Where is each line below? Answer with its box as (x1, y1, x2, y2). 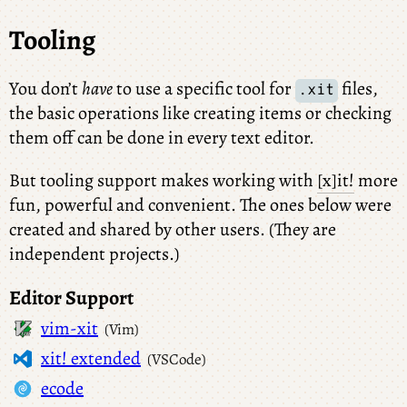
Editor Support (9, 283, 134, 312)
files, (337, 75, 378, 101)
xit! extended (41, 346, 141, 372)
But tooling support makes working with (9, 167, 317, 193)
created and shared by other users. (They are (9, 216, 336, 242)
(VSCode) (147, 349, 207, 371)
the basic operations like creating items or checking (9, 100, 392, 125)
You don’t (9, 75, 82, 101)
